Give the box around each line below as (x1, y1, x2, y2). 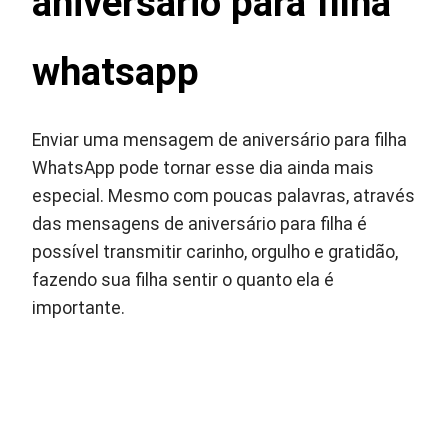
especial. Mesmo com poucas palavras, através (32, 186, 416, 207)
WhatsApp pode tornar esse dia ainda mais (32, 158, 375, 179)
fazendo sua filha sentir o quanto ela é (32, 270, 335, 291)
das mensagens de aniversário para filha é (32, 214, 368, 235)
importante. (32, 298, 126, 319)
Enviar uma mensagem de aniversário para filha (32, 130, 408, 151)
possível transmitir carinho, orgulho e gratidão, (32, 242, 399, 263)
